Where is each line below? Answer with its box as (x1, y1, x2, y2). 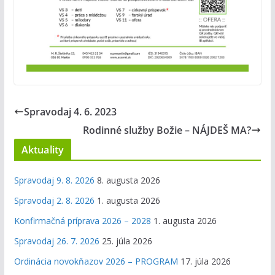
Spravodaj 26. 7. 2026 (14, 234, 99, 247)
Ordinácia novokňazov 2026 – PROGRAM (14, 255, 178, 267)
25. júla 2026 (101, 234, 152, 247)
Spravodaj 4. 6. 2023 (23, 104, 117, 118)
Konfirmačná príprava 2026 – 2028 (14, 214, 151, 227)
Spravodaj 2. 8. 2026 (14, 194, 95, 206)
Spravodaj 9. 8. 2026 (14, 174, 95, 186)
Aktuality (21, 142, 64, 157)
